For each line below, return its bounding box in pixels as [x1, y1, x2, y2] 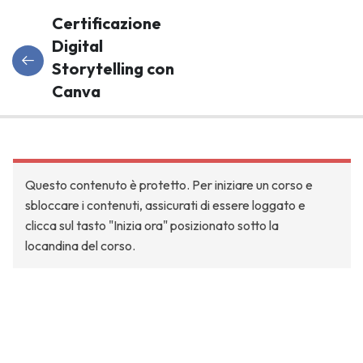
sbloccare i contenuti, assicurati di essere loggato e [25, 197, 305, 213]
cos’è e [25, 229, 64, 246]
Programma [25, 117, 126, 139]
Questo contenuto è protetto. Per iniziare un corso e [25, 177, 313, 193]
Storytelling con [52, 58, 174, 79]
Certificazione [52, 13, 161, 33]
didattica [25, 310, 75, 327]
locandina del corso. [25, 237, 135, 254]
